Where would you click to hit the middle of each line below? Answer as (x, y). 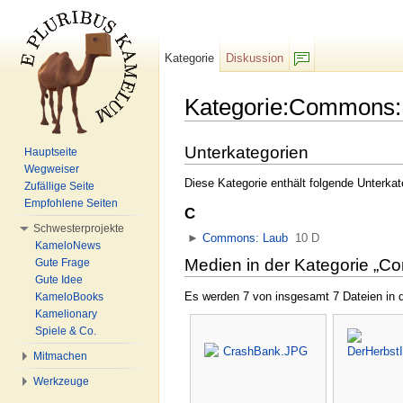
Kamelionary (66, 314)
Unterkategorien (246, 152)
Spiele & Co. (66, 331)
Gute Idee (59, 280)
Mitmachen (60, 356)
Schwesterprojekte (79, 228)
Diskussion (255, 58)
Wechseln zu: (222, 128)
